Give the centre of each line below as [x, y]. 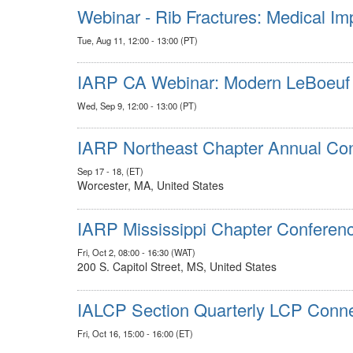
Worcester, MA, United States [150, 185]
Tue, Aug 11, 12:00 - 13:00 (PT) [137, 40]
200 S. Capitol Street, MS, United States [177, 266]
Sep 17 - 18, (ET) [110, 171]
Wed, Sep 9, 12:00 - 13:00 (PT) [137, 106]
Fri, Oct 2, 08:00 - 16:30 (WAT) [136, 252]
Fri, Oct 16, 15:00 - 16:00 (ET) [135, 333]
